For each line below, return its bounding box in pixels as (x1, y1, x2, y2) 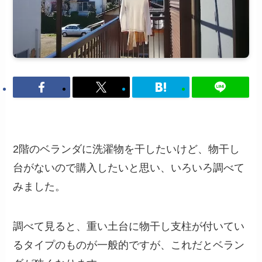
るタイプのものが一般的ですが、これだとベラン (13, 239, 245, 251)
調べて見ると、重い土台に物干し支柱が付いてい (13, 220, 245, 232)
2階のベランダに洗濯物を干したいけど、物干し (13, 143, 240, 156)
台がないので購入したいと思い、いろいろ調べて (13, 162, 245, 174)
